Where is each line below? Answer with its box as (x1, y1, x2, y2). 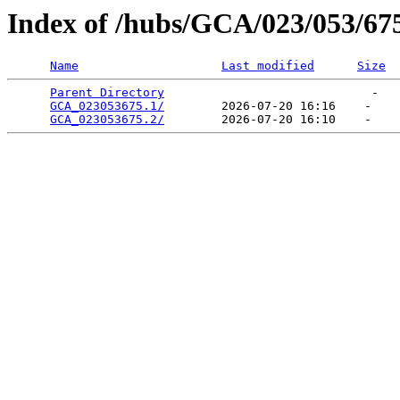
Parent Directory (50, 86, 164, 100)
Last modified (221, 59, 314, 73)
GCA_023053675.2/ (50, 112, 164, 127)
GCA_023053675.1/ (50, 99, 164, 113)
